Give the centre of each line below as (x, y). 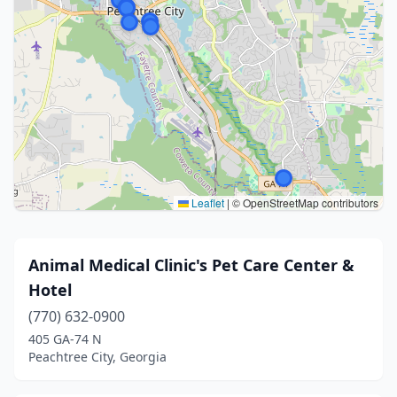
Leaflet (206, 202)
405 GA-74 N (65, 339)
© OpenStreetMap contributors (304, 202)
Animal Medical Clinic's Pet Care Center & (191, 265)
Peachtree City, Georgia (97, 357)
